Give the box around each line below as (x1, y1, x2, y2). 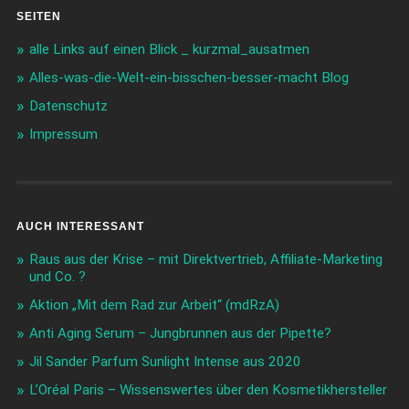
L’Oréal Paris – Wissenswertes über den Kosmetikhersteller (28, 382, 387, 399)
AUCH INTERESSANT (16, 220, 144, 234)
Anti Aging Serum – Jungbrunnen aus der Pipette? (28, 325, 331, 342)
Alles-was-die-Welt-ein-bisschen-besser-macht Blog (28, 69, 349, 87)
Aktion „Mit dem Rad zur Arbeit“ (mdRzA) (28, 297, 279, 314)
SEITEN (16, 10, 61, 24)
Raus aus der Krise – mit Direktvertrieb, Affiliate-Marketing (28, 251, 383, 268)
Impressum (28, 126, 98, 143)
